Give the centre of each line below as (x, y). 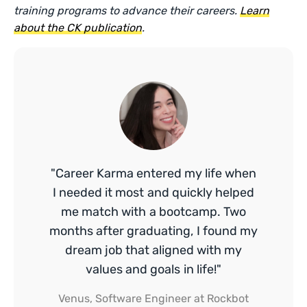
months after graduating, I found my (153, 231)
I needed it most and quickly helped (153, 193)
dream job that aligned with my (153, 250)
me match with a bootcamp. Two (153, 212)
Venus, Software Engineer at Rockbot (153, 299)
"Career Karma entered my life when (153, 174)
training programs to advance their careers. (127, 11)
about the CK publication (78, 28)
